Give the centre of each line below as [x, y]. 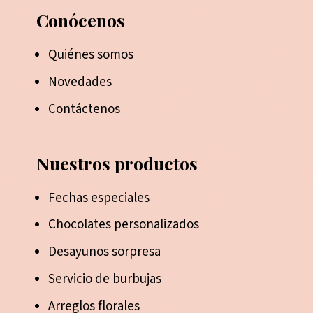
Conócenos [81, 20]
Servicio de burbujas [104, 279]
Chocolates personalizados [123, 225]
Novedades [80, 82]
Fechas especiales [99, 198]
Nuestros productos [117, 163]
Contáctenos [84, 109]
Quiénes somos [90, 54]
